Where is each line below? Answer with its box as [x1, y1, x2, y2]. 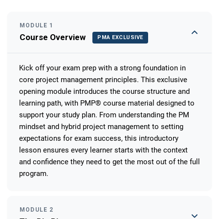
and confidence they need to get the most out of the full [19, 157, 200, 166]
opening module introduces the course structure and [19, 87, 190, 96]
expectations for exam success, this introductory [19, 133, 178, 143]
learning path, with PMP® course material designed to [19, 98, 195, 108]
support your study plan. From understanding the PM [19, 110, 189, 119]
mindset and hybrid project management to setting [19, 122, 183, 131]
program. [19, 169, 48, 178]
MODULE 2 [20, 206, 54, 213]
